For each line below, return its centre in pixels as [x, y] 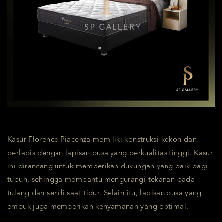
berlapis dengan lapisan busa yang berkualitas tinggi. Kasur [110, 154]
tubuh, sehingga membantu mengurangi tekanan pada [101, 180]
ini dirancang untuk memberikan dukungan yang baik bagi [108, 167]
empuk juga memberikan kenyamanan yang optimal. [98, 207]
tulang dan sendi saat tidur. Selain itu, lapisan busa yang [105, 194]
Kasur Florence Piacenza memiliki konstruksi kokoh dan [102, 140]
